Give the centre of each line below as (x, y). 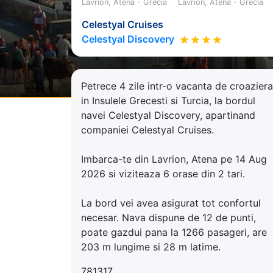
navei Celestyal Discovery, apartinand (168, 115)
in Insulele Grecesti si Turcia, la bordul (168, 100)
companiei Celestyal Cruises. (147, 129)
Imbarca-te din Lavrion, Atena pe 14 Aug (174, 159)
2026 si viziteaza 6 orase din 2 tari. (163, 173)
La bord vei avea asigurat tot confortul (171, 203)
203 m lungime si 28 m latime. (151, 246)
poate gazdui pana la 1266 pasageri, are (174, 232)
